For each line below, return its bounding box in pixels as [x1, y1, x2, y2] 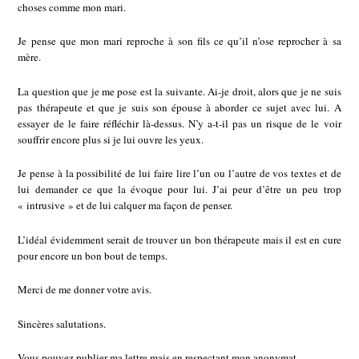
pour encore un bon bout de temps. [18, 248, 168, 263]
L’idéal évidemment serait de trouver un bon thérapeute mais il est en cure [18, 232, 341, 247]
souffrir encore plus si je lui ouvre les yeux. [18, 131, 204, 147]
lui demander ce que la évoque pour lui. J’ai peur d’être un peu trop [18, 182, 341, 197]
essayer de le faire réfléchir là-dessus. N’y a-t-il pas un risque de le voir [18, 115, 341, 131]
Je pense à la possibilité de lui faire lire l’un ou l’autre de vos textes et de [18, 166, 341, 181]
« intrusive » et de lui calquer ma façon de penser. [18, 198, 233, 213]
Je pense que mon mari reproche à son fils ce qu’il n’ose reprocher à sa [18, 34, 341, 49]
